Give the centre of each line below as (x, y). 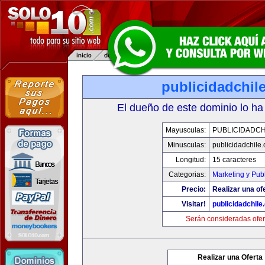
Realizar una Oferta (230, 257)
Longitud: (190, 160)
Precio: (193, 189)
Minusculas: (186, 145)
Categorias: (187, 174)
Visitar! (193, 204)
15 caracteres (234, 160)
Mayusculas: (185, 130)
